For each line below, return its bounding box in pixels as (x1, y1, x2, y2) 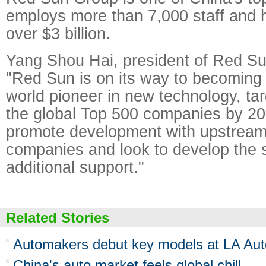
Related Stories (6, 210, 109, 226)
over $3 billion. (6, 24, 110, 43)
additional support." (6, 158, 144, 176)
